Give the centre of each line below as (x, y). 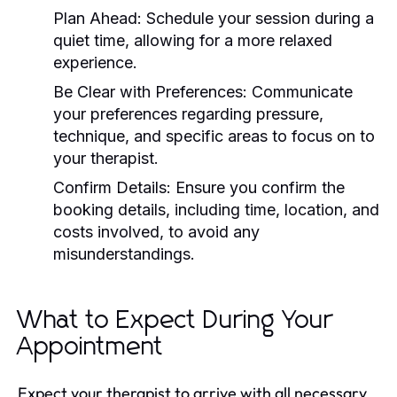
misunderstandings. (124, 253)
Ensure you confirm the (258, 187)
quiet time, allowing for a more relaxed (193, 40)
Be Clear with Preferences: (150, 91)
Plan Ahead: (97, 18)
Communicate (300, 91)
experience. (95, 62)
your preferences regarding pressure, (188, 113)
